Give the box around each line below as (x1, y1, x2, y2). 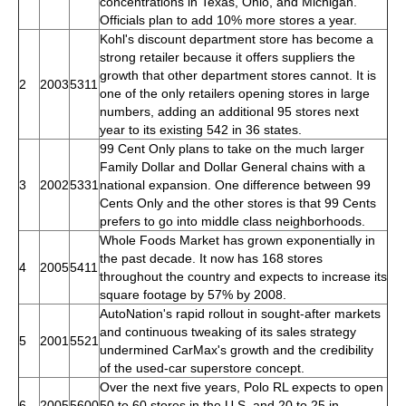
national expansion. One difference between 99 (100, 177, 371, 192)
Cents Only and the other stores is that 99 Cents (100, 195, 376, 210)
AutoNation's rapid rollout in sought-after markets (100, 305, 381, 321)
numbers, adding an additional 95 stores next (100, 103, 359, 119)
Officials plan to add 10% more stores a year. (100, 12, 357, 27)
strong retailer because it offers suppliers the (100, 49, 355, 64)
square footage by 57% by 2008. (100, 286, 286, 302)
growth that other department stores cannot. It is (100, 67, 376, 82)
